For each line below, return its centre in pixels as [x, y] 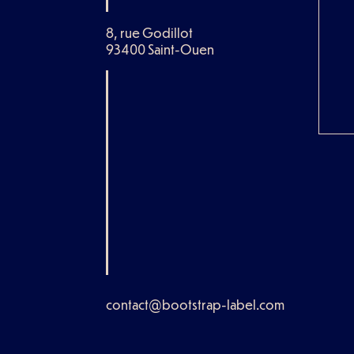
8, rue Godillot [150, 33]
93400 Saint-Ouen [160, 50]
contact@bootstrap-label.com [196, 304]
